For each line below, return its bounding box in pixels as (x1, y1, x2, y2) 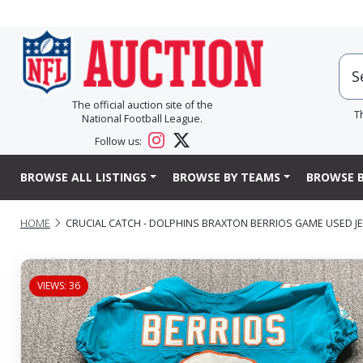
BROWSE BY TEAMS (172, 169, 280, 186)
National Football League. (82, 112, 203, 126)
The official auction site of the (71, 98, 213, 113)
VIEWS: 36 (37, 278, 80, 293)
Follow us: (95, 135, 145, 149)
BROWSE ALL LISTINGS (20, 169, 147, 186)
